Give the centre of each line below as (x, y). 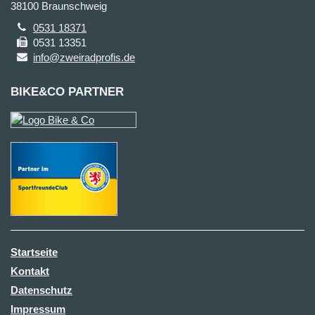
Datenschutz (41, 290)
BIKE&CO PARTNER (67, 92)
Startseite (34, 252)
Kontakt (30, 271)
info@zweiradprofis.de (84, 57)
